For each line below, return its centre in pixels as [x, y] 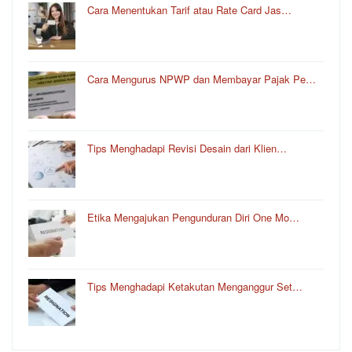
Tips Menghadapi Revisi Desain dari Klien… [187, 148]
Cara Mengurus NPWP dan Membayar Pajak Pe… [202, 79]
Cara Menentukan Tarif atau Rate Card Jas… [189, 9]
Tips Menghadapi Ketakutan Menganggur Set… [195, 286]
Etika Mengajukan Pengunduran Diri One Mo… [193, 217]
